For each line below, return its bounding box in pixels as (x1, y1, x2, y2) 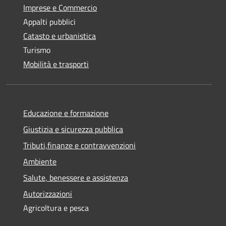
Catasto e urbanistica (23, 29, 96, 42)
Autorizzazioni (23, 187, 72, 200)
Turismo (23, 43, 50, 56)
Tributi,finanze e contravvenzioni (23, 139, 136, 151)
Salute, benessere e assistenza (23, 171, 128, 184)
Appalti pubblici (23, 15, 76, 28)
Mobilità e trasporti (23, 58, 89, 70)
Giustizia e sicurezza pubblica (23, 123, 123, 135)
